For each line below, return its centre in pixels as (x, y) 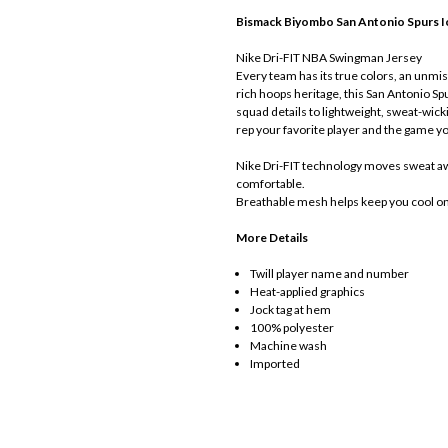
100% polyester (291, 328)
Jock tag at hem (290, 310)
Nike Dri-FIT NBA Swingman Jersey (329, 58)
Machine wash (288, 346)
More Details (272, 238)
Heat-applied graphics (307, 292)
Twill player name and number (329, 274)
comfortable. (270, 184)
